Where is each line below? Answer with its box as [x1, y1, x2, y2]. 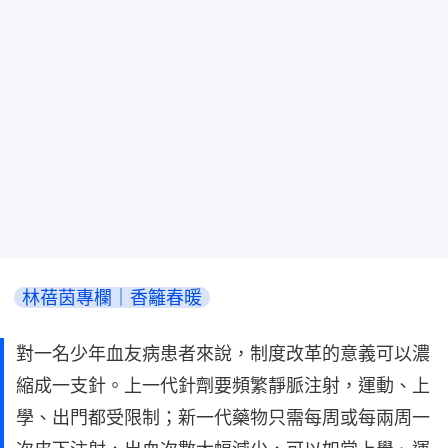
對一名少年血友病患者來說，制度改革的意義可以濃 [16, 342, 430, 364]
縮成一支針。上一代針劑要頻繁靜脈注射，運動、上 [16, 374, 430, 396]
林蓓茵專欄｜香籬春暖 [22, 286, 202, 308]
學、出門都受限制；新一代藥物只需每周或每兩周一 [16, 406, 430, 428]
